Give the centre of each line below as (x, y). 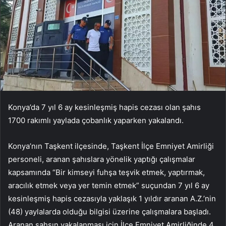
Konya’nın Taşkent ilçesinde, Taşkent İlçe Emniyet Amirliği (111, 146)
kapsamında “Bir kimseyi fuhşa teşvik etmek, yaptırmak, (106, 173)
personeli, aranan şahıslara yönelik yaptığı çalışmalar (102, 159)
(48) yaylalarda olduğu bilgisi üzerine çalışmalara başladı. (109, 212)
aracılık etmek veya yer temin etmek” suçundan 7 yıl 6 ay (109, 186)
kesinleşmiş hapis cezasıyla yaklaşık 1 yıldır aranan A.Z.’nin (112, 199)
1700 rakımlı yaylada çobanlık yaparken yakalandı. (96, 121)
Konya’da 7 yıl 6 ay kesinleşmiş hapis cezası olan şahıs (104, 107)
